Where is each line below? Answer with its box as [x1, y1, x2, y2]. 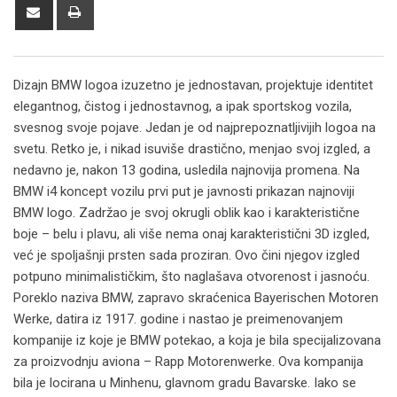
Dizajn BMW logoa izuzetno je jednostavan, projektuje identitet [13, 77, 373, 94]
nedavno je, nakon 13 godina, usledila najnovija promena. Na [13, 162, 360, 179]
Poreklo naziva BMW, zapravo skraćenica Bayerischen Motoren [13, 290, 378, 307]
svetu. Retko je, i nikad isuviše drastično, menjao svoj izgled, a [13, 141, 370, 158]
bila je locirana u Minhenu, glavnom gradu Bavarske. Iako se [13, 375, 356, 392]
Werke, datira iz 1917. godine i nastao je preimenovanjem [13, 311, 343, 328]
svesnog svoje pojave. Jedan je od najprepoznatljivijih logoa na [13, 120, 376, 136]
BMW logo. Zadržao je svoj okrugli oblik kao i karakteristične [13, 205, 360, 222]
